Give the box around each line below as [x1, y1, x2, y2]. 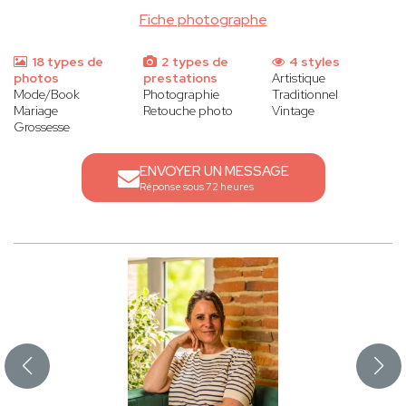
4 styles [286, 53, 341, 71]
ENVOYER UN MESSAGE [139, 162, 289, 181]
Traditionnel [272, 86, 339, 103]
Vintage [272, 102, 315, 120]
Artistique [272, 70, 326, 87]
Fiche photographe [139, 10, 267, 30]
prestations [142, 70, 217, 87]
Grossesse [14, 119, 70, 136]
